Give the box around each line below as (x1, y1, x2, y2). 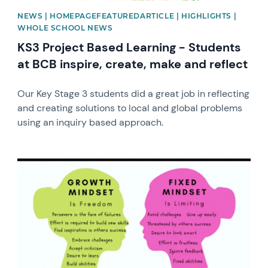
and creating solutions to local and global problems (17, 101, 243, 114)
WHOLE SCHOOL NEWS (17, 23, 113, 32)
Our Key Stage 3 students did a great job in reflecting (17, 87, 250, 100)
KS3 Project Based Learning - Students (17, 39, 242, 55)
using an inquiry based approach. (17, 115, 164, 129)
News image (17, 157, 71, 170)
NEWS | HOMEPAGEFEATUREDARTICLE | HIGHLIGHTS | (17, 11, 237, 20)
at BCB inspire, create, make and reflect (17, 56, 248, 72)
